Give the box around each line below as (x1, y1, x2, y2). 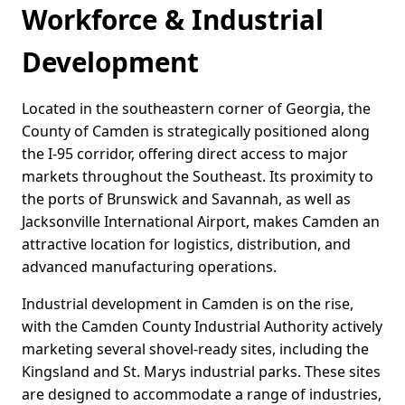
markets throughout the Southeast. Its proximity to (22, 166, 373, 187)
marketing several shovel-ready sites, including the (22, 339, 369, 360)
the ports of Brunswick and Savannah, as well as (22, 189, 351, 210)
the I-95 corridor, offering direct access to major (22, 144, 348, 165)
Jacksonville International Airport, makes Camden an (22, 212, 380, 232)
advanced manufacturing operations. (22, 257, 277, 278)
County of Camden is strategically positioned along (22, 121, 370, 142)
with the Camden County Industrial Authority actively (22, 316, 382, 337)
